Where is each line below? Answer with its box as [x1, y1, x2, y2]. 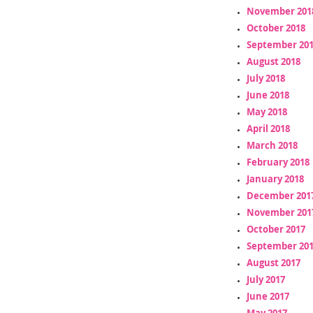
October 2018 [246, 21, 305, 34]
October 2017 [246, 222, 305, 235]
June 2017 [246, 289, 289, 303]
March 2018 [246, 138, 298, 152]
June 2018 [246, 88, 289, 101]
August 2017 [246, 256, 300, 269]
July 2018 [246, 71, 285, 85]
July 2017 [246, 272, 285, 286]
